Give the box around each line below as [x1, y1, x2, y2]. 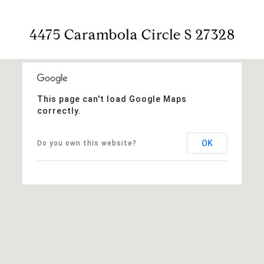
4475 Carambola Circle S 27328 [29, 25, 235, 44]
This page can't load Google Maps [37, 94, 187, 104]
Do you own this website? [37, 138, 137, 147]
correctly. [37, 105, 81, 115]
